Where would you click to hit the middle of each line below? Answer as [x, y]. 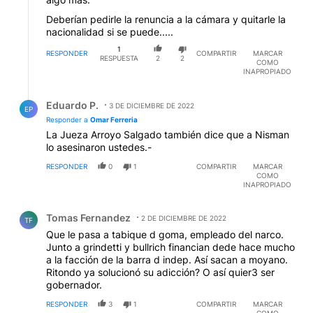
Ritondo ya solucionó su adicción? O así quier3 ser [160, 272]
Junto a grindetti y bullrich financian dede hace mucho [170, 247]
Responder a [68, 120]
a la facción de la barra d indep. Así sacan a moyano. [167, 260]
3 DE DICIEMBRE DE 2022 [152, 106]
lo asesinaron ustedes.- [99, 147]
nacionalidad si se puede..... [110, 31]
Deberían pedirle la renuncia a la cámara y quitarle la [166, 19]
